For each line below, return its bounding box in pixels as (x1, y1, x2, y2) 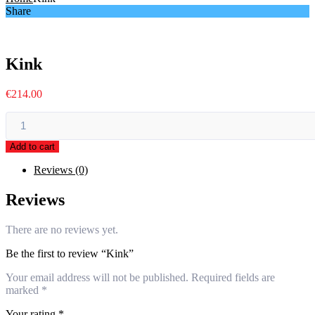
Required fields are (191, 271, 275, 284)
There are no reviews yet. (6, 224, 118, 236)
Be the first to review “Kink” (6, 247, 134, 260)
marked (6, 284, 41, 297)
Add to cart (10, 141, 55, 153)
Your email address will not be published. (6, 271, 188, 284)
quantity (5, 124, 41, 136)
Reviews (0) (34, 164, 88, 176)
